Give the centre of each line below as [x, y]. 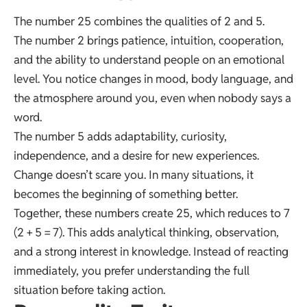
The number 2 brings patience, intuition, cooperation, [149, 41]
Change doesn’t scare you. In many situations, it [134, 175]
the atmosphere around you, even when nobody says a [152, 98]
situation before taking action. [89, 290]
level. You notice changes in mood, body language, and [153, 79]
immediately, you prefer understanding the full [132, 271]
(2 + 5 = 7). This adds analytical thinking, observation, [146, 233]
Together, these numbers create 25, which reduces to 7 [152, 213]
